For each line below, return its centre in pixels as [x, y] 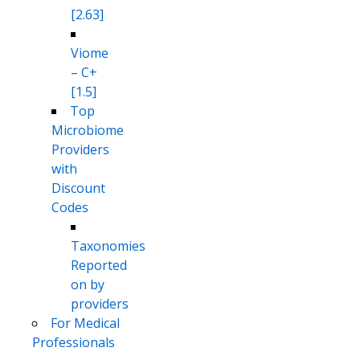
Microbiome [88, 131]
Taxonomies [108, 246]
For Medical [85, 323]
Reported [99, 266]
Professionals [74, 343]
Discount [78, 188]
